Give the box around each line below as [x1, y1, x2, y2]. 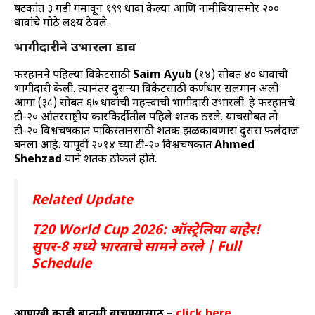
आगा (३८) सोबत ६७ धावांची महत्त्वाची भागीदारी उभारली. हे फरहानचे [14, 96, 295, 112]
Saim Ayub [133, 68, 192, 84]
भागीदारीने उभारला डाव [14, 40, 136, 57]
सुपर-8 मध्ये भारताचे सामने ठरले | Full [32, 239, 241, 257]
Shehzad [14, 153, 62, 168]
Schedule [32, 256, 91, 274]
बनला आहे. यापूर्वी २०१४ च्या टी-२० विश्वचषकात [14, 139, 214, 154]
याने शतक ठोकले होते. [62, 153, 157, 168]
